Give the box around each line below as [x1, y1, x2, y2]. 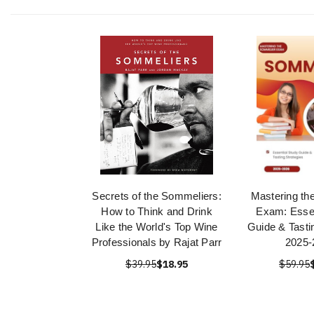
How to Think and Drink [101, 205, 212, 217]
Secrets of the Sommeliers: [92, 190, 221, 202]
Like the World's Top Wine [95, 221, 218, 233]
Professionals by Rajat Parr [91, 236, 222, 248]
